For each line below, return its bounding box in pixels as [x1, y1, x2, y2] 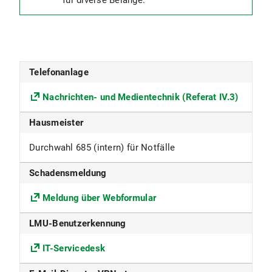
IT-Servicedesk [42, 243, 106, 254]
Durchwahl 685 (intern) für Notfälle [29, 142, 175, 153]
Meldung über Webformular [42, 192, 157, 203]
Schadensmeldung [29, 168, 107, 178]
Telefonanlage [29, 67, 89, 78]
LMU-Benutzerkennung [29, 218, 126, 229]
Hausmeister [29, 117, 84, 128]
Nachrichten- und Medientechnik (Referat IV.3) [42, 92, 239, 103]
